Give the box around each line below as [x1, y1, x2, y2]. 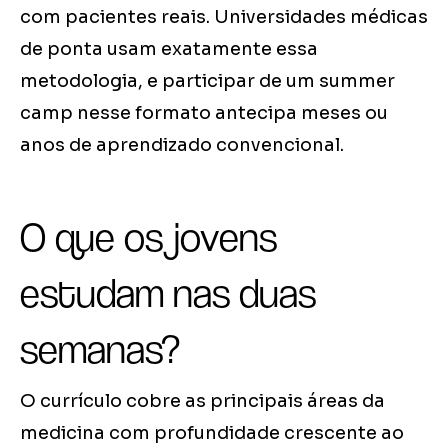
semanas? [20, 326, 180, 373]
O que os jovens [20, 214, 277, 261]
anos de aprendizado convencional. [20, 134, 344, 157]
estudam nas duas [20, 270, 316, 317]
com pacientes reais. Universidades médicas [20, 6, 428, 29]
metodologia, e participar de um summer [20, 70, 395, 93]
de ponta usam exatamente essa [20, 38, 318, 61]
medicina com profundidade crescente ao [20, 422, 404, 445]
